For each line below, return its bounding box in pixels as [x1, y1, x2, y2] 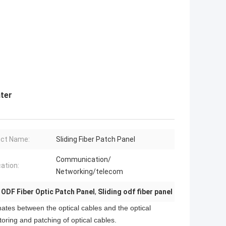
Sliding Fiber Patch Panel [56, 135, 135, 144]
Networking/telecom [56, 167, 123, 176]
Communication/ [56, 155, 111, 164]
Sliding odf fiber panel [98, 188, 173, 196]
